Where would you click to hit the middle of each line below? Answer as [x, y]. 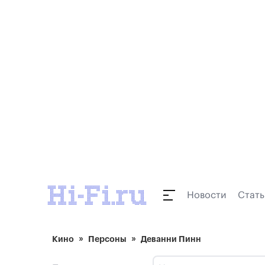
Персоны [107, 239]
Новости [206, 195]
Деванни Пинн [171, 239]
